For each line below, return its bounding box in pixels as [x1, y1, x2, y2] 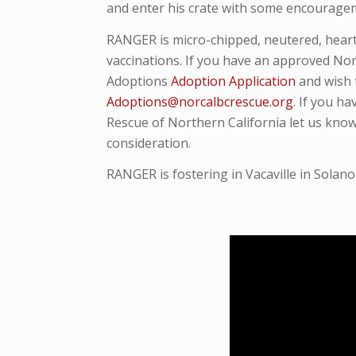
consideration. [106, 133, 195, 152]
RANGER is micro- [106, 30, 211, 48]
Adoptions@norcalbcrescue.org [106, 92, 294, 110]
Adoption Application [171, 72, 296, 90]
